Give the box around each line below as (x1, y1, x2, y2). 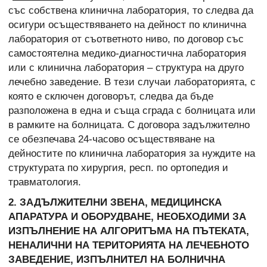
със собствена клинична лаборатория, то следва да (8, 4, 253, 16)
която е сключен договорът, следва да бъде (8, 90, 213, 102)
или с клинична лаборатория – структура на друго (8, 61, 244, 73)
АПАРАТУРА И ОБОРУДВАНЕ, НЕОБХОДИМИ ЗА (8, 211, 246, 223)
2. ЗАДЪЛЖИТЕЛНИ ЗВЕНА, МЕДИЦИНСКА (8, 197, 222, 209)
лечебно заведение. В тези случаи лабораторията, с (8, 76, 256, 88)
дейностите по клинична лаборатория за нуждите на (8, 147, 255, 159)
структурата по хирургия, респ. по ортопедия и (8, 162, 228, 173)
